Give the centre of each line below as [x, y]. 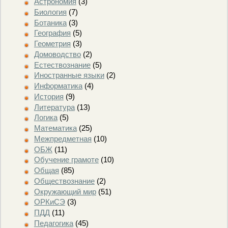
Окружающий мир [65, 191]
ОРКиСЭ [49, 202]
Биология [50, 12]
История [49, 96]
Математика [55, 128]
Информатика [58, 86]
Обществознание [64, 181]
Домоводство [57, 54]
